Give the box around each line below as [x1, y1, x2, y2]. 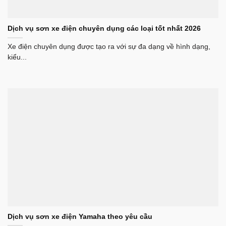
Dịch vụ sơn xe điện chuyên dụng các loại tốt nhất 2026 [8, 25, 201, 33]
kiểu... [8, 53, 27, 62]
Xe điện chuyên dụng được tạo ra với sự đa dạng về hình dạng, [8, 43, 210, 51]
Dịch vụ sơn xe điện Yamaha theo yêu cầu [8, 213, 152, 221]
